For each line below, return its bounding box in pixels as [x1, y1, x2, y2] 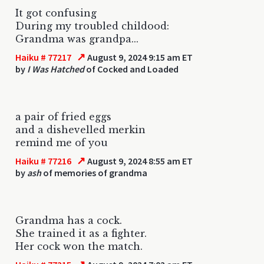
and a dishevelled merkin [15, 123, 146, 136]
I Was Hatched [27, 62, 84, 75]
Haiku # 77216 [15, 154, 71, 167]
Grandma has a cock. [15, 214, 122, 226]
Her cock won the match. [15, 240, 143, 252]
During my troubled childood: [15, 19, 169, 32]
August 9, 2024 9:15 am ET [85, 51, 193, 63]
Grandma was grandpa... [15, 32, 138, 45]
